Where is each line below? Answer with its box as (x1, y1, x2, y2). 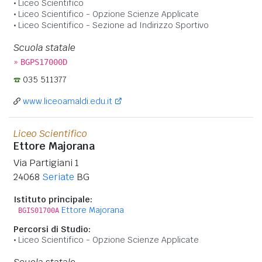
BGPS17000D (20, 57, 67, 67)
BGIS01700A (18, 206, 59, 215)
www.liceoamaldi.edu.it (23, 95, 112, 106)
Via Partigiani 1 (13, 156, 79, 169)
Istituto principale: (13, 194, 92, 205)
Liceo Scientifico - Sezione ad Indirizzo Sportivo (18, 19, 209, 30)
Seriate (42, 170, 74, 183)
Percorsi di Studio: (13, 223, 91, 235)
